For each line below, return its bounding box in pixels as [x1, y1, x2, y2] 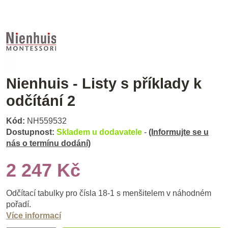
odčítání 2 [6, 92, 75, 109]
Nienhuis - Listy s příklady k [6, 75, 202, 92]
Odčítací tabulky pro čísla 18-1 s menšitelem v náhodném [6, 189, 211, 198]
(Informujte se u [149, 128, 209, 137]
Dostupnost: [6, 128, 54, 137]
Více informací [6, 211, 61, 220]
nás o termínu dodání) [6, 139, 91, 148]
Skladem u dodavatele [56, 128, 144, 137]
